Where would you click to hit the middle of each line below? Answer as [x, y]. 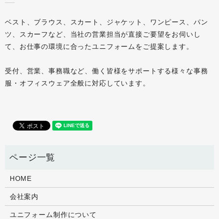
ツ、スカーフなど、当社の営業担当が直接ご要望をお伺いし [103, 34]
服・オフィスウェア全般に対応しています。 [77, 83]
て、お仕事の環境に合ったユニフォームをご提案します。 [99, 47]
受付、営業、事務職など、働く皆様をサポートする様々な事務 [107, 71]
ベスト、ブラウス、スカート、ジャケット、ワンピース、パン [107, 22]
